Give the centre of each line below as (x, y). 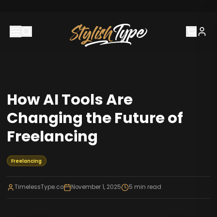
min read (147, 187)
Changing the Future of (95, 118)
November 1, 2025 (96, 187)
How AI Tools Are (70, 99)
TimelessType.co (39, 187)
